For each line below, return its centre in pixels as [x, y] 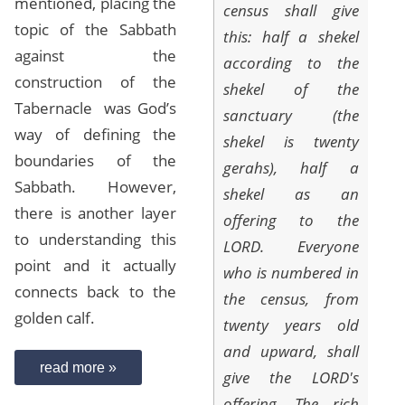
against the [96, 56]
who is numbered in [291, 273]
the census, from [291, 299]
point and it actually [96, 266]
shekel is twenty [291, 142]
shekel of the [291, 89]
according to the [291, 63]
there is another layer [96, 213]
